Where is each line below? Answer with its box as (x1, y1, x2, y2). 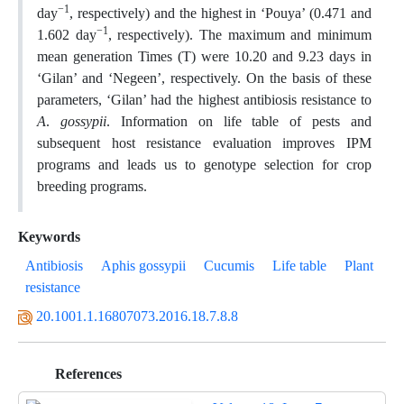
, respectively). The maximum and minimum (107, 26, 372, 43)
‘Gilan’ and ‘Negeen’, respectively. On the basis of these (37, 69, 372, 87)
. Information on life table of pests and (106, 113, 372, 130)
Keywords (18, 228, 80, 245)
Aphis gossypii (101, 257, 186, 274)
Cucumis (204, 257, 254, 274)
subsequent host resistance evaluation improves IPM (37, 134, 372, 151)
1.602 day (37, 26, 96, 43)
